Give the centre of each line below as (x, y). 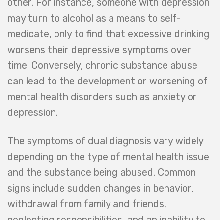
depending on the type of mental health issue (108, 157)
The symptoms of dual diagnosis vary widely (105, 141)
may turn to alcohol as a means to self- (94, 18)
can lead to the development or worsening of (108, 81)
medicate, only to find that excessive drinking (109, 34)
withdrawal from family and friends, (87, 204)
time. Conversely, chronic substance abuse (102, 66)
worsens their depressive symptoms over (99, 50)
